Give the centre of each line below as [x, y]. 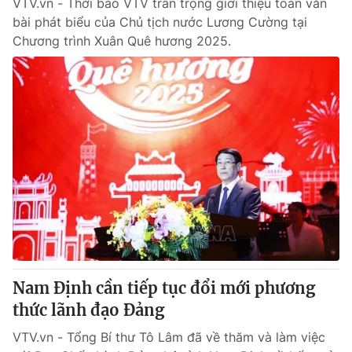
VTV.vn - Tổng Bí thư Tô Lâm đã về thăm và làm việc [169, 337]
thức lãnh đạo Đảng [88, 310]
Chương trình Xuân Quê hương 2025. [122, 41]
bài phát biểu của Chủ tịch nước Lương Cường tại [160, 22]
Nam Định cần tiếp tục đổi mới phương [164, 288]
